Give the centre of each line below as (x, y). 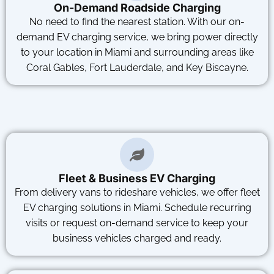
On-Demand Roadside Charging (137, 8)
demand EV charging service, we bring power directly (137, 37)
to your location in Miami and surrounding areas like (137, 52)
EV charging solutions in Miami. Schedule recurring (137, 208)
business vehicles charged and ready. (137, 238)
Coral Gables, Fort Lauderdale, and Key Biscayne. (137, 68)
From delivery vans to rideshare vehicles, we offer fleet (137, 192)
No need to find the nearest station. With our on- (137, 22)
